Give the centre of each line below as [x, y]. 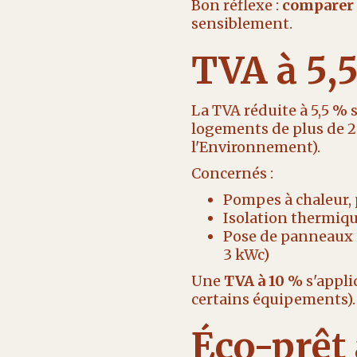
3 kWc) [246, 255]
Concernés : [232, 173]
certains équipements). [273, 299]
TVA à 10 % [263, 281]
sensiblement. [241, 24]
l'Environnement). [255, 147]
